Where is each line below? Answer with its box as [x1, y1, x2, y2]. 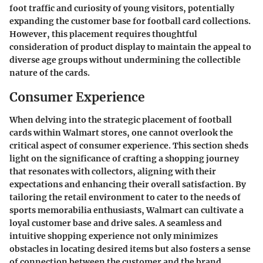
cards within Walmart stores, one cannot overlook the [9, 127, 233, 138]
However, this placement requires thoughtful [9, 29, 197, 40]
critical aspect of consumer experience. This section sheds [9, 140, 248, 151]
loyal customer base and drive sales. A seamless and [9, 217, 222, 228]
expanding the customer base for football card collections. [9, 16, 251, 27]
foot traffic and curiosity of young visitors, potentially [9, 3, 234, 14]
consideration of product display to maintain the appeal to [9, 42, 251, 53]
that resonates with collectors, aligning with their [9, 166, 216, 177]
